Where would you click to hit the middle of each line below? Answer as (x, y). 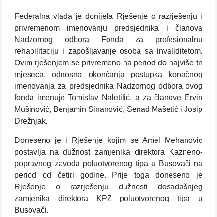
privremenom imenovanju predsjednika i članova (108, 28)
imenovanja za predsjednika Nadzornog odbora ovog (108, 86)
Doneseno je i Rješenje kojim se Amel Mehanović (108, 140)
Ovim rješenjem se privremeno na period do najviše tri (108, 63)
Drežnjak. (31, 121)
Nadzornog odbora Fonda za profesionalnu (108, 40)
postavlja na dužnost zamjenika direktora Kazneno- (108, 152)
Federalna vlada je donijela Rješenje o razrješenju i (108, 16)
